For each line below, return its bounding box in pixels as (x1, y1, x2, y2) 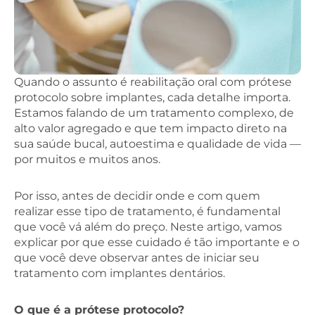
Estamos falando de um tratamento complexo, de (14, 105, 294, 120)
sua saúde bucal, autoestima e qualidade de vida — (14, 136, 301, 150)
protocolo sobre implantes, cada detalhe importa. (14, 90, 290, 104)
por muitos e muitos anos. (14, 152, 160, 166)
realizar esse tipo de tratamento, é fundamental (14, 204, 281, 218)
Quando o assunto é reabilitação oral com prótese (14, 75, 292, 89)
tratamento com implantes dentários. (14, 266, 225, 280)
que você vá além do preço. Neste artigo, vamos (14, 219, 282, 233)
